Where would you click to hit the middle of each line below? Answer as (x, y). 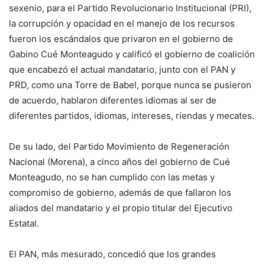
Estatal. (24, 224)
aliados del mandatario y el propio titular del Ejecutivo (121, 208)
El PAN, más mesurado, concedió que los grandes (112, 254)
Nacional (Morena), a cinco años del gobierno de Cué (119, 162)
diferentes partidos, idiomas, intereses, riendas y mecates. (132, 116)
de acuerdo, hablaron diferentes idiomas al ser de (113, 101)
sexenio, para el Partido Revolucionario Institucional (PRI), (130, 8)
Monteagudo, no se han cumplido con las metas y (112, 177)
